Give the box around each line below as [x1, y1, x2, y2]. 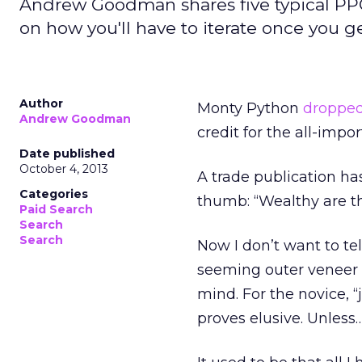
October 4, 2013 [19, 162, 108, 176]
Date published [19, 146, 115, 161]
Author [19, 96, 63, 111]
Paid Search [19, 202, 93, 217]
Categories [19, 187, 88, 201]
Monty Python [197, 99, 303, 117]
